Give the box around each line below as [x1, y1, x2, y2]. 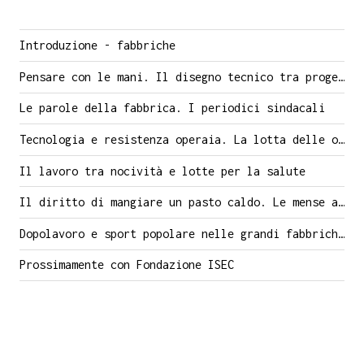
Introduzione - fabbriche [19, 38, 175, 53]
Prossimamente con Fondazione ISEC [19, 258, 234, 272]
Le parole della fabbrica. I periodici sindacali [19, 101, 325, 115]
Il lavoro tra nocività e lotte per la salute [19, 163, 305, 178]
